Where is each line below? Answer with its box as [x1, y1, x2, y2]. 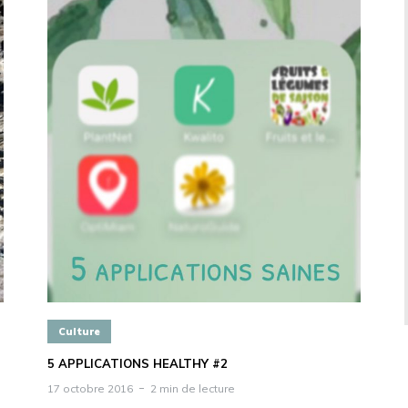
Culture [58, 325, 100, 339]
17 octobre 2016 [47, 381, 133, 395]
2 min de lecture [150, 381, 235, 395]
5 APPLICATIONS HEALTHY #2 [47, 355, 228, 371]
